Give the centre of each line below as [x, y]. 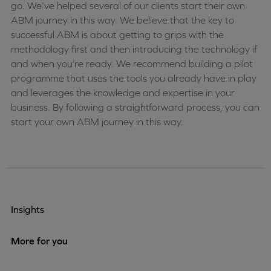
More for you [39, 241]
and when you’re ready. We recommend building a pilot [132, 64]
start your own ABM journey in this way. [97, 122]
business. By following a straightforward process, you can [135, 107]
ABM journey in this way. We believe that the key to [122, 20]
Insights [28, 210]
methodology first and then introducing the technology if [134, 49]
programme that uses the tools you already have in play [134, 78]
